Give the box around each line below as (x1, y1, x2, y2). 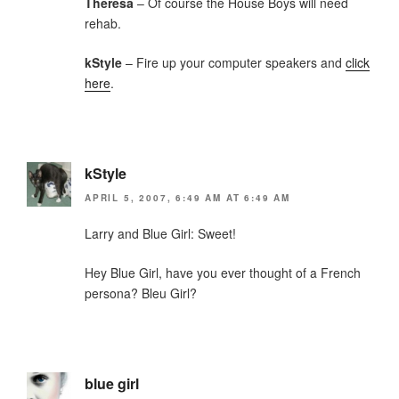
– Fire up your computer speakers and (122, 53, 346, 71)
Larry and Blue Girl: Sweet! (85, 224, 236, 243)
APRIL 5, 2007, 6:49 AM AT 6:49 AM (85, 191, 290, 205)
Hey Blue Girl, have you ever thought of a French (85, 264, 361, 282)
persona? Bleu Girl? (85, 284, 197, 303)
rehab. (85, 14, 121, 32)
